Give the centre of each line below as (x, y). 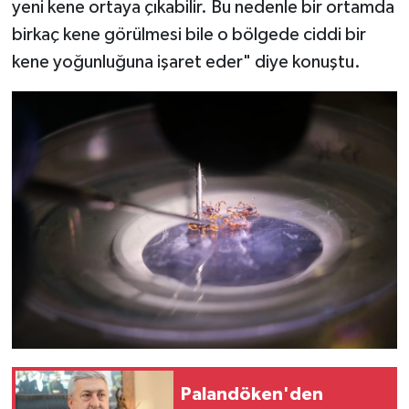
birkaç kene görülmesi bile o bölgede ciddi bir (189, 35)
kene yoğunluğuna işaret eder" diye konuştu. (186, 63)
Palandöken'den (252, 395)
